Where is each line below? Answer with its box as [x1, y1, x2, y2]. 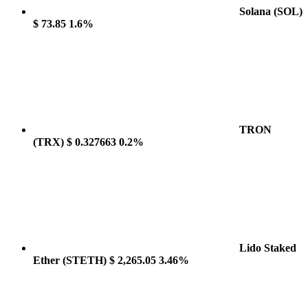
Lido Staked [239, 242, 296, 254]
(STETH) [63, 254, 107, 266]
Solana [239, 5, 274, 17]
